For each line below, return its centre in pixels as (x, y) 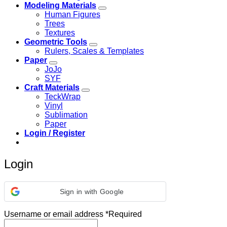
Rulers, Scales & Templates (94, 51)
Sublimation (66, 115)
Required (125, 214)
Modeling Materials (60, 6)
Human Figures (72, 15)
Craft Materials (52, 88)
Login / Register (55, 133)
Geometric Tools (56, 42)
